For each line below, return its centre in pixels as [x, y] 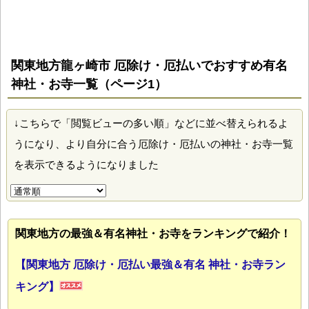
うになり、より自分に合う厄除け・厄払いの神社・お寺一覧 [153, 144]
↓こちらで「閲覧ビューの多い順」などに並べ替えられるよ [151, 123]
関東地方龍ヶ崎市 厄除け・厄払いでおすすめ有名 [149, 66]
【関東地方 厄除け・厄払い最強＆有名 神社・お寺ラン [150, 265]
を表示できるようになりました [86, 165]
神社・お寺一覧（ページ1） [89, 84]
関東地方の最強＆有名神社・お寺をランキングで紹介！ [153, 234]
